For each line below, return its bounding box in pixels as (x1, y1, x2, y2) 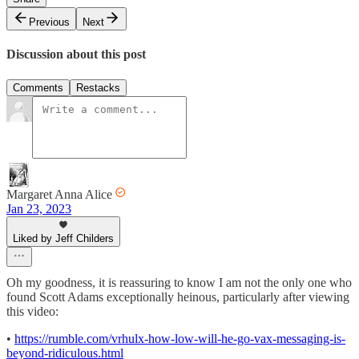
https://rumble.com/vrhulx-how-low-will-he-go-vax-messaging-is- (14, 331, 345, 345)
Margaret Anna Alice (6, 187, 112, 201)
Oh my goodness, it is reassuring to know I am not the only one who (6, 275, 352, 289)
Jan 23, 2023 (6, 201, 71, 216)
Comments (13, 81, 63, 94)
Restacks (76, 81, 120, 94)
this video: (6, 304, 58, 318)
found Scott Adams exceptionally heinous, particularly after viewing (6, 289, 349, 304)
